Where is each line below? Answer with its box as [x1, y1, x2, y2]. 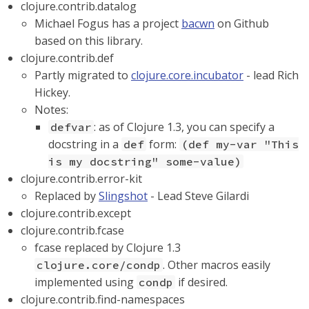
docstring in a [48, 137, 121, 152]
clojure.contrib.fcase [21, 223, 124, 238]
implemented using [34, 275, 137, 290]
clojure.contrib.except [21, 206, 131, 221]
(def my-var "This [181, 137, 299, 151]
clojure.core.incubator [131, 68, 243, 83]
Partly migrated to [34, 68, 131, 83]
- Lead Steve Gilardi [148, 188, 249, 203]
